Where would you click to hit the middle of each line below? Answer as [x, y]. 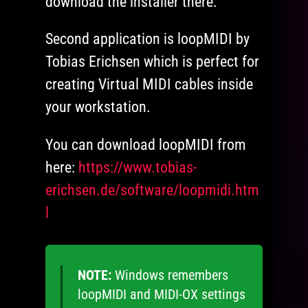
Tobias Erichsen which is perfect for [153, 62]
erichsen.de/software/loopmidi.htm [153, 190]
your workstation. [98, 107]
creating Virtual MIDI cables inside [150, 85]
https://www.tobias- [138, 168]
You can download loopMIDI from [146, 145]
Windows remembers [169, 275]
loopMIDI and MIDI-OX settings [161, 295]
